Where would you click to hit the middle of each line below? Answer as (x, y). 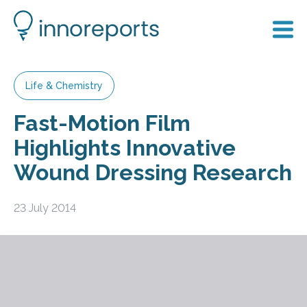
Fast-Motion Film (102, 123)
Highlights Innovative (125, 148)
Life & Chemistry (64, 86)
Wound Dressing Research (153, 172)
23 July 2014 (45, 208)
